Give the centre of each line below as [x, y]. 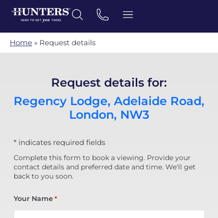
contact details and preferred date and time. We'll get [104, 167]
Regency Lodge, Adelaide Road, [109, 101]
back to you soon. [43, 176]
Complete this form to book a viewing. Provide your [102, 158]
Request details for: [109, 82]
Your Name [33, 199]
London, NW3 [109, 115]
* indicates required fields [59, 142]
